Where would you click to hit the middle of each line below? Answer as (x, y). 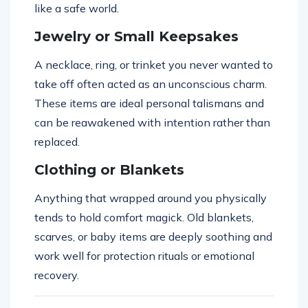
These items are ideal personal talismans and (149, 103)
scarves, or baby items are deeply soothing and (153, 237)
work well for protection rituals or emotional (144, 256)
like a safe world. (77, 9)
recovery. (57, 275)
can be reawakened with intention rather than (152, 123)
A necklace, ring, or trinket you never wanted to (154, 65)
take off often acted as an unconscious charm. (151, 84)
